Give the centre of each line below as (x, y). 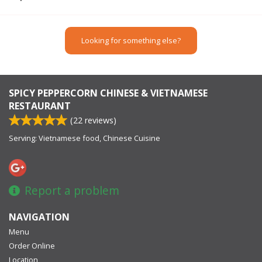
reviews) (99, 120)
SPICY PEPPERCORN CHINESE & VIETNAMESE (108, 93)
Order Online (32, 245)
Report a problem (72, 190)
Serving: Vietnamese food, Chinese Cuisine (85, 138)
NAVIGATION (39, 217)
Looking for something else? (131, 41)
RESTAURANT (40, 106)
